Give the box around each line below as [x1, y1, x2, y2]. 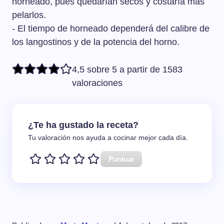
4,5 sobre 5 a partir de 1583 [72, 64, 182, 75]
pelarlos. [12, 10, 46, 20]
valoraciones [72, 78, 122, 88]
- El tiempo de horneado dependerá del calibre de [12, 23, 209, 34]
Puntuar [108, 154, 134, 163]
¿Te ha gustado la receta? [28, 120, 138, 130]
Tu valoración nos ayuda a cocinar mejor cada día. [28, 133, 188, 141]
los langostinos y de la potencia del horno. [12, 37, 179, 47]
